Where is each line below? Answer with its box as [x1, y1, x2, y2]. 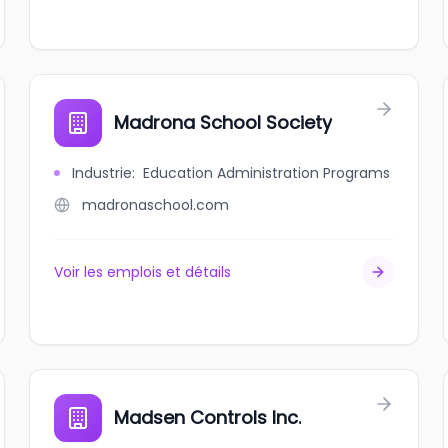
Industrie [72, 163, 133, 183]
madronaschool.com [82, 195, 230, 215]
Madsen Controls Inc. [114, 405, 302, 430]
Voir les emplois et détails [54, 262, 232, 282]
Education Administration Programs [143, 163, 391, 183]
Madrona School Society [114, 110, 333, 135]
